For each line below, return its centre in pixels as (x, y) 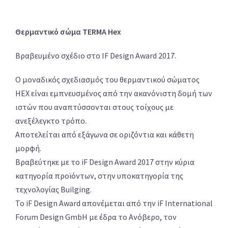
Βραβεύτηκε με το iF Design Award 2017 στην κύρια (105, 162)
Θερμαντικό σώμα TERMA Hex (68, 32)
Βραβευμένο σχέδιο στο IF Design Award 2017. (96, 56)
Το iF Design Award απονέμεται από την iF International (114, 203)
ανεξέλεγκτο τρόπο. (51, 121)
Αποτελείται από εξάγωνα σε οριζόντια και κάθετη (105, 135)
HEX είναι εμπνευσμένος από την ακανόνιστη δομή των (114, 93)
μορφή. (28, 148)
